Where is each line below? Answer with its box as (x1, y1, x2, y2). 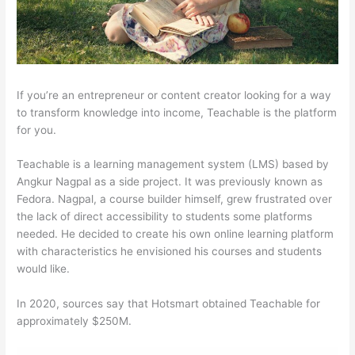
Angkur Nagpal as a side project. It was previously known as (17, 175, 323, 189)
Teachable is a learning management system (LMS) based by (17, 158, 330, 171)
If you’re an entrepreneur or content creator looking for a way (17, 88, 332, 101)
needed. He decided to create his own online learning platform (17, 227, 334, 241)
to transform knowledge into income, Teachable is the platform (17, 105, 338, 119)
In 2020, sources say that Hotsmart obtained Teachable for (17, 297, 321, 311)
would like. (17, 262, 71, 276)
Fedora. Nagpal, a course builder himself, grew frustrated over (17, 193, 333, 206)
